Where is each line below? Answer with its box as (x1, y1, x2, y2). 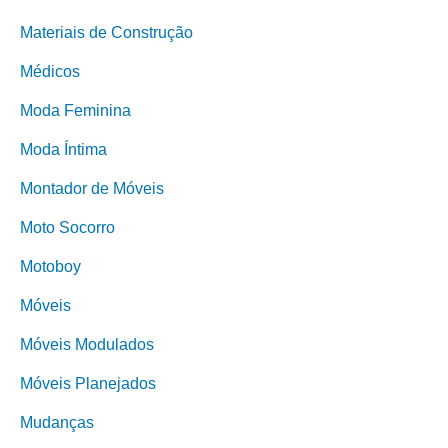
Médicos (20, 63, 80, 80)
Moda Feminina (20, 102, 131, 119)
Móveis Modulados (20, 336, 154, 353)
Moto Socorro (20, 219, 115, 236)
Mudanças (20, 414, 94, 431)
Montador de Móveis (20, 180, 164, 197)
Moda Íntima (20, 141, 107, 158)
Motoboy (20, 258, 81, 275)
